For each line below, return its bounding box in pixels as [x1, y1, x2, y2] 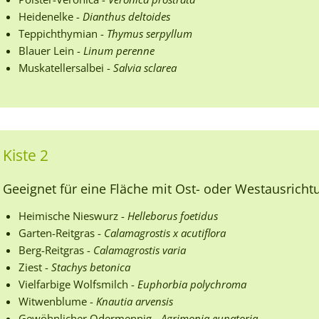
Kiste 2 [3, 145, 48, 165]
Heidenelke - [19, 9, 83, 23]
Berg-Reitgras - [19, 242, 93, 257]
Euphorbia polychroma [137, 276, 246, 291]
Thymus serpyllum [107, 26, 192, 41]
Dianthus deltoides [83, 9, 170, 23]
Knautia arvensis [96, 293, 173, 308]
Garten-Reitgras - [19, 225, 104, 240]
